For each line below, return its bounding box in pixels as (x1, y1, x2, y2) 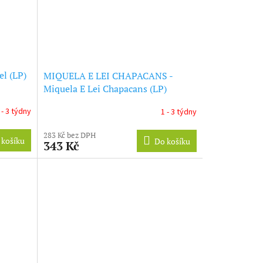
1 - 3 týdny (160, 106, 197, 119)
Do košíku (154, 135, 190, 147)
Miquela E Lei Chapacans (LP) (43, 82, 167, 95)
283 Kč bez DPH (43, 129, 96, 140)
